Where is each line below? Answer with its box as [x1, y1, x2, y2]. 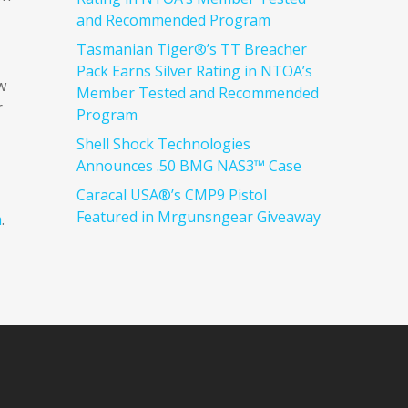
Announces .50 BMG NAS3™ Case [76, 156, 302, 176]
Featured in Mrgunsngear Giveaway [76, 207, 321, 227]
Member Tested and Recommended [76, 83, 320, 103]
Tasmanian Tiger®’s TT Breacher [76, 39, 308, 59]
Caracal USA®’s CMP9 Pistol [76, 185, 268, 205]
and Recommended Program [76, 10, 271, 30]
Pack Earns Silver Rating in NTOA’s [76, 61, 313, 81]
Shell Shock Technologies [76, 134, 251, 154]
